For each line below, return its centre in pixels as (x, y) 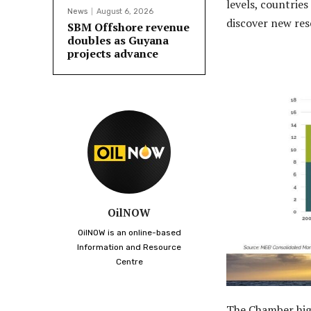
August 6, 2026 (125, 12)
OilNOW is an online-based (129, 233)
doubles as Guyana (118, 41)
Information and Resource (129, 247)
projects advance (113, 54)
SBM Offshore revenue (128, 27)
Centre (129, 262)
